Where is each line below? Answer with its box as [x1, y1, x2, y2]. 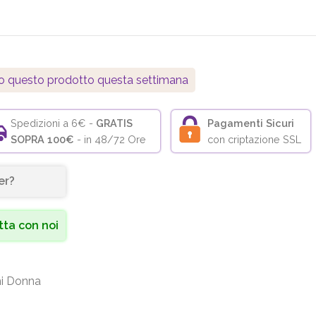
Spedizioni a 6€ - [11, 117, 97, 130]
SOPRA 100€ [11, 133, 75, 146]
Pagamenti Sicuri [207, 117, 295, 130]
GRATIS [96, 117, 133, 130]
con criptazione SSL [207, 133, 302, 146]
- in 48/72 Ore [74, 133, 147, 146]
